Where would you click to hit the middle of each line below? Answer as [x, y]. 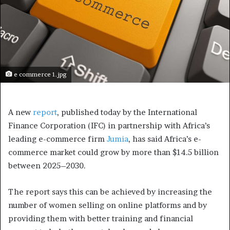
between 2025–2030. [47, 166]
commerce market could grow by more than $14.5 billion [113, 152]
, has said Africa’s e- [165, 139]
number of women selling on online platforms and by [108, 205]
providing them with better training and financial [101, 219]
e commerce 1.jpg [39, 75]
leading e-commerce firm [57, 139]
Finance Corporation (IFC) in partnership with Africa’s [109, 126]
